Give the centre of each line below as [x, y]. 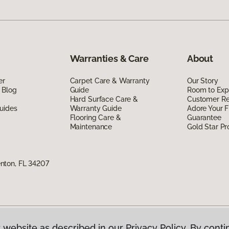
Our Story [202, 81]
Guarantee [204, 118]
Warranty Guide [96, 109]
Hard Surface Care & [104, 99]
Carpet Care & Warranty [110, 81]
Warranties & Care [109, 59]
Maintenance [91, 127]
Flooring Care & [95, 118]
